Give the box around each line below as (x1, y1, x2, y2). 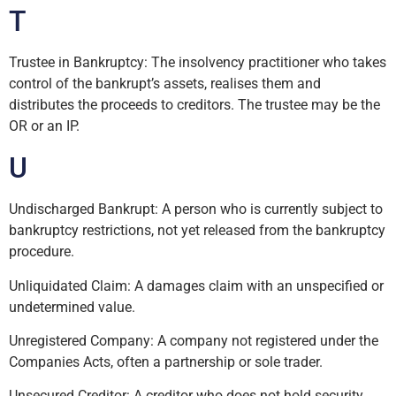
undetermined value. (9, 298, 135, 316)
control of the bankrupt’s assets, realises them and (9, 75, 321, 93)
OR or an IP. (9, 118, 80, 135)
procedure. (9, 243, 74, 261)
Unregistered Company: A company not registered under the (9, 331, 378, 349)
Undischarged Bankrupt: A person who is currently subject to (9, 201, 383, 218)
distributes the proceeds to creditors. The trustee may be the (9, 96, 380, 114)
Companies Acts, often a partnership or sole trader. (9, 353, 323, 370)
